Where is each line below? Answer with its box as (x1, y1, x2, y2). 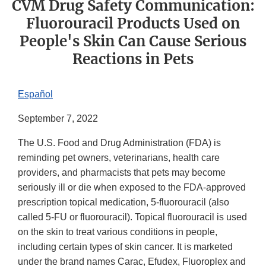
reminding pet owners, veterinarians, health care (18, 153, 220, 163)
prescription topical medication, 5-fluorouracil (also (18, 197, 229, 208)
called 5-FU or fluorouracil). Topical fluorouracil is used (18, 212, 247, 223)
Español (18, 89, 53, 100)
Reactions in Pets (72, 50, 194, 69)
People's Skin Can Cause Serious (20, 32, 246, 51)
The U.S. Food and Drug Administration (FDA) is (18, 138, 221, 148)
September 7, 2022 (18, 113, 98, 124)
